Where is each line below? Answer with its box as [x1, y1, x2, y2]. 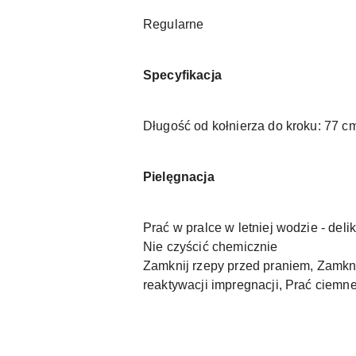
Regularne [143, 17, 204, 32]
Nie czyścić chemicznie [143, 240, 278, 254]
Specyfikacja [143, 68, 222, 83]
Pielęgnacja [143, 170, 215, 184]
